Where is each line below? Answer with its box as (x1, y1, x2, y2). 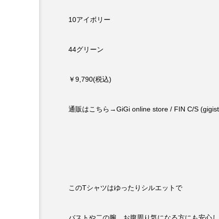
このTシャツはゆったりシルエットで (68, 184, 182, 192)
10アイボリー (68, 16, 110, 24)
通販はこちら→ (68, 105, 116, 113)
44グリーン (68, 45, 104, 54)
